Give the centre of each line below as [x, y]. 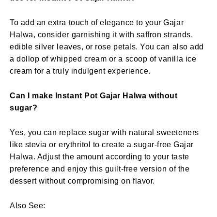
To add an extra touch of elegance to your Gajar [97, 22]
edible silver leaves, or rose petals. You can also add [107, 46]
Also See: [28, 205]
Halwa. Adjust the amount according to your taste [100, 156]
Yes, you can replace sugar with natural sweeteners [104, 132]
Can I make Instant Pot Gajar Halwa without [94, 95]
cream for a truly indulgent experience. [80, 71]
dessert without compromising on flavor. [82, 181]
